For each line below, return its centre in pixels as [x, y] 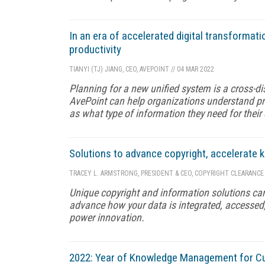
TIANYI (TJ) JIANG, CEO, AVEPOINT [119, 69]
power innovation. [107, 217]
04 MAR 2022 [195, 69]
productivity [95, 49]
